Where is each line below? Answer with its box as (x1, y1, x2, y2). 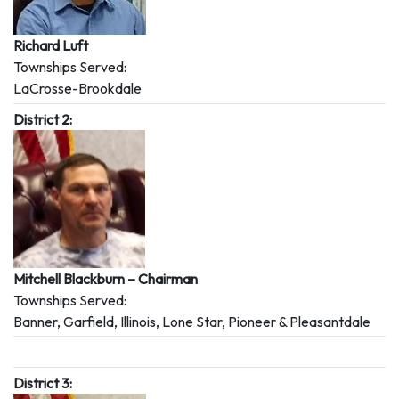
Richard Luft (13, 36, 88, 54)
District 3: (13, 373, 72, 392)
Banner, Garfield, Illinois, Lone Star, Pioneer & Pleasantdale (13, 312, 370, 330)
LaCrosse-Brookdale (13, 78, 142, 97)
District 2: (13, 110, 72, 128)
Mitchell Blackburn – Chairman (13, 269, 198, 288)
